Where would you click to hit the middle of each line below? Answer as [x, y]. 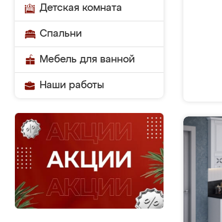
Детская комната [81, 8]
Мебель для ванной [87, 59]
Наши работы [72, 85]
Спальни [61, 34]
